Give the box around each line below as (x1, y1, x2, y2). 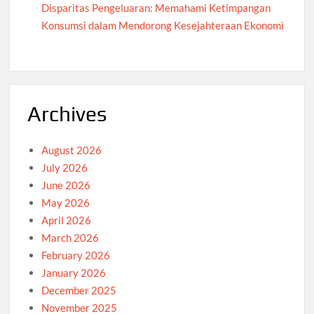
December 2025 (41, 283, 117, 296)
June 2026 (41, 178, 91, 191)
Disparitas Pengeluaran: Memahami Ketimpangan (41, 1, 271, 15)
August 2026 (41, 143, 102, 156)
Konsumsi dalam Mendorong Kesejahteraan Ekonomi (41, 19, 285, 32)
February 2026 (41, 248, 111, 261)
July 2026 (41, 161, 88, 174)
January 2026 (41, 266, 107, 279)
